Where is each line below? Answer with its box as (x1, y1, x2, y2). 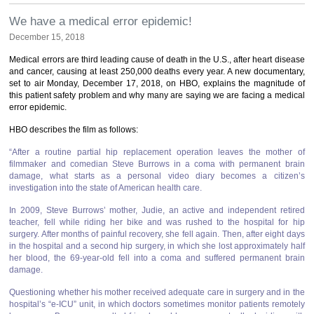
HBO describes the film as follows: (9, 125, 141, 135)
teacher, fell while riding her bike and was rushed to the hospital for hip (9, 217, 305, 227)
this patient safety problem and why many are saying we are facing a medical (9, 90, 305, 100)
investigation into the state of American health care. (9, 183, 203, 193)
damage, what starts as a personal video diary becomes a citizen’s (9, 171, 305, 181)
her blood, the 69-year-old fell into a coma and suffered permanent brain (9, 253, 305, 263)
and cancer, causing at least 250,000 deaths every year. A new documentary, (9, 67, 305, 76)
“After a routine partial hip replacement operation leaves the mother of (9, 147, 305, 157)
